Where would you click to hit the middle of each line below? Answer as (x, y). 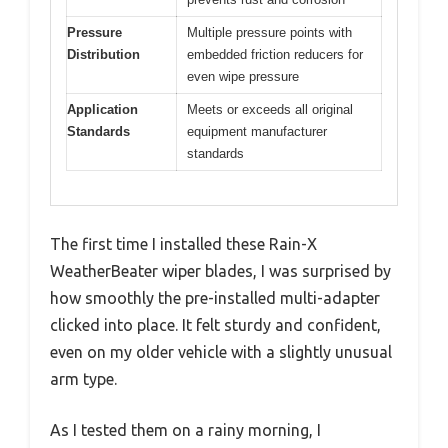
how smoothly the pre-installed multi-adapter (215, 298)
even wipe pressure (243, 76)
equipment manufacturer (257, 131)
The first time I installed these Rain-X (183, 244)
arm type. (83, 379)
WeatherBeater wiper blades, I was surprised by (220, 271)
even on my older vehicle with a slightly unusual (221, 352)
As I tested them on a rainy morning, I (185, 430)
